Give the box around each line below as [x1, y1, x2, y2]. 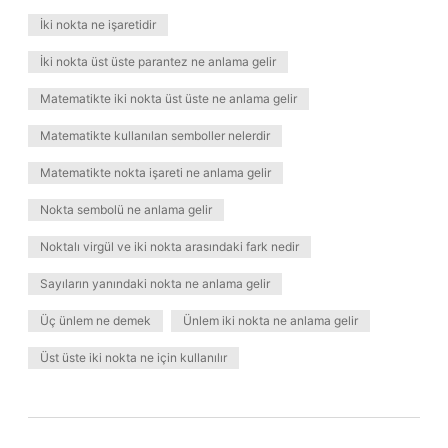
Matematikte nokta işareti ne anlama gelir [40, 165, 271, 180]
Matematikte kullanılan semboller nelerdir [40, 128, 270, 143]
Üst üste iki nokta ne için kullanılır [40, 350, 227, 365]
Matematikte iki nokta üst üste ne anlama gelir [40, 91, 297, 106]
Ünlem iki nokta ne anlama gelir [183, 313, 358, 328]
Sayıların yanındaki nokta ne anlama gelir [40, 276, 270, 291]
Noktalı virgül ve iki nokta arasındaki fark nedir [40, 239, 299, 254]
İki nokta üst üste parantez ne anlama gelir [40, 54, 276, 69]
